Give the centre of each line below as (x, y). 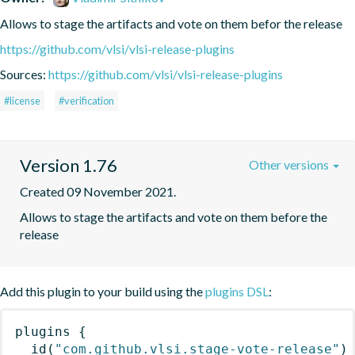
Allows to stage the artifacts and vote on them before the (174, 216)
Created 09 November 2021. (98, 191)
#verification (86, 100)
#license (22, 100)
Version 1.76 (69, 165)
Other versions (290, 164)
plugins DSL (237, 291)
